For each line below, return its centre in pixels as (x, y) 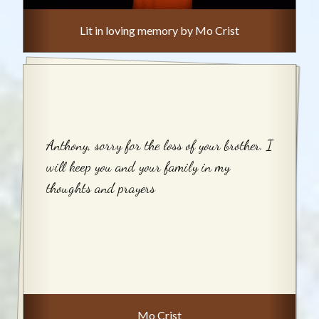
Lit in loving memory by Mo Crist (159, 30)
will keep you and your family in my (138, 167)
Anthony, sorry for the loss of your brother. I (159, 146)
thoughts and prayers (101, 188)
